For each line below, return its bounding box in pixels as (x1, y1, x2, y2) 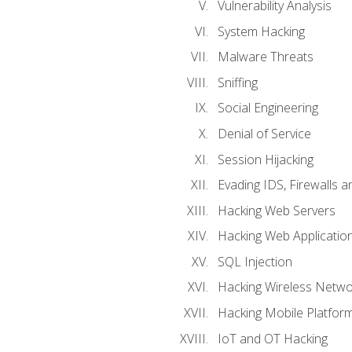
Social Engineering (217, 99, 318, 117)
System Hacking (217, 22, 305, 40)
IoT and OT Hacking (217, 329, 328, 347)
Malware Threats (217, 48, 313, 66)
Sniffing (217, 73, 258, 91)
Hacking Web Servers (217, 201, 335, 219)
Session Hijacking (217, 150, 313, 168)
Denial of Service (217, 125, 311, 143)
